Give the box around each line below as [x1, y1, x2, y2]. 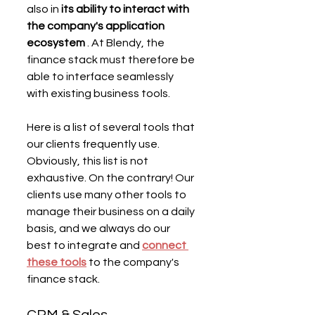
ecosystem [27, 37, 85, 49]
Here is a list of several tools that [27, 121, 197, 133]
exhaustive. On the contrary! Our [27, 172, 196, 184]
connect [142, 239, 188, 251]
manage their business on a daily [27, 205, 197, 217]
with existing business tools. [27, 87, 170, 99]
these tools [27, 256, 86, 268]
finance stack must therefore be [27, 53, 197, 65]
